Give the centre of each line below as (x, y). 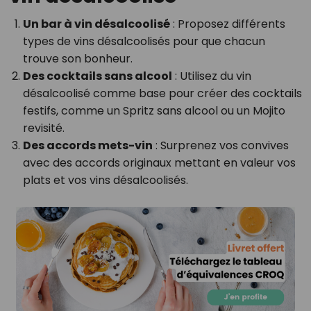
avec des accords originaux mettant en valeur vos (159, 163)
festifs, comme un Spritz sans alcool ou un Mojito (154, 111)
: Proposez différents (227, 24)
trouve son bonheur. (77, 59)
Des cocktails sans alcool (97, 76)
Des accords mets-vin (87, 146)
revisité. (43, 128)
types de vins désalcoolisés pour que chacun (144, 42)
